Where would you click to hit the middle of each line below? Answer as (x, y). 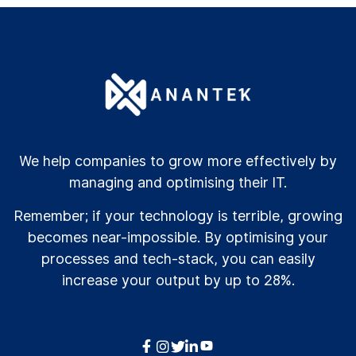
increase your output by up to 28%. (178, 280)
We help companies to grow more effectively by (178, 161)
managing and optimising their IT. (178, 182)
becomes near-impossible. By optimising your (178, 237)
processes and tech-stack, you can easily (178, 259)
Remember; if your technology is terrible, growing (178, 216)
